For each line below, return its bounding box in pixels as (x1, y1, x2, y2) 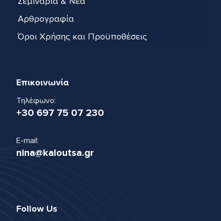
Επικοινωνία (16, 77, 69, 88)
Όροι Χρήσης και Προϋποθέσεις (18, 31, 147, 42)
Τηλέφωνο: (16, 96, 56, 106)
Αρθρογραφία (18, 13, 74, 24)
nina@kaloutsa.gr (16, 147, 94, 159)
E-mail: (16, 136, 38, 146)
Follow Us (16, 203, 57, 214)
